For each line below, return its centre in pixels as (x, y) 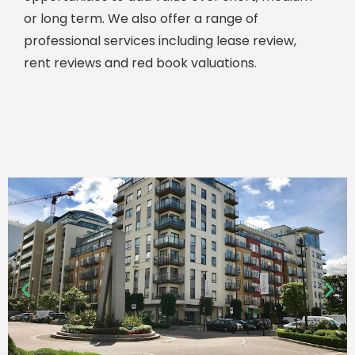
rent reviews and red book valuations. (140, 63)
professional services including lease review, (160, 41)
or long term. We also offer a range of (141, 19)
